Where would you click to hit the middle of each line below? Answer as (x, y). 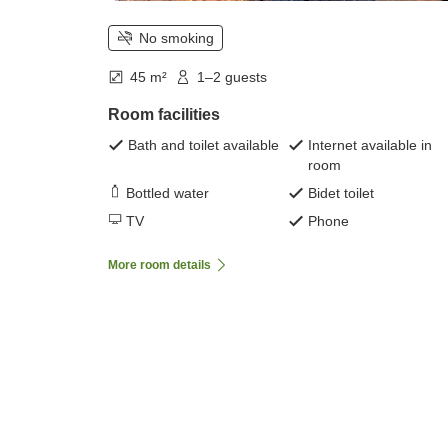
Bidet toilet (341, 193)
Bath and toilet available (203, 145)
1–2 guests (232, 77)
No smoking (176, 38)
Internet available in (370, 145)
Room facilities (164, 115)
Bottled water (167, 193)
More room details (159, 265)
